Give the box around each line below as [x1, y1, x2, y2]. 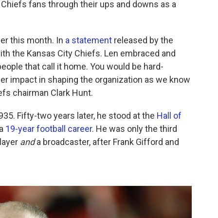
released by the [112, 35, 173, 46]
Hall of [157, 110, 182, 121]
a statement [65, 35, 112, 46]
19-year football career [5, 124, 92, 134]
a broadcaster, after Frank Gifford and [35, 137, 179, 147]
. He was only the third [92, 124, 177, 134]
